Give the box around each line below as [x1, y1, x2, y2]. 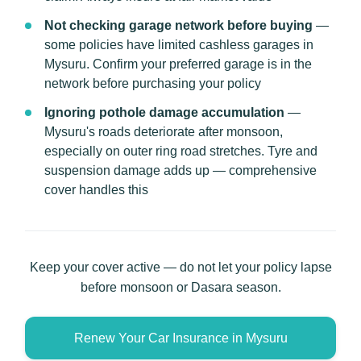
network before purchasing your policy [44, 77, 261, 90]
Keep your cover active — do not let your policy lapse [29, 260, 332, 274]
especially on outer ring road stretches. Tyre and [44, 144, 317, 158]
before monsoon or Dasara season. [80, 280, 281, 294]
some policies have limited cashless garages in [44, 38, 313, 52]
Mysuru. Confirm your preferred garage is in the [44, 57, 312, 71]
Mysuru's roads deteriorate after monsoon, [44, 125, 283, 139]
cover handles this [44, 183, 148, 197]
